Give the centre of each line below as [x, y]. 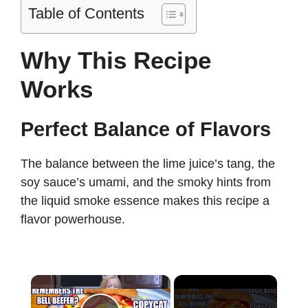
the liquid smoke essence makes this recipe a [145, 201]
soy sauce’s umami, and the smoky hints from [146, 182]
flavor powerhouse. [73, 219]
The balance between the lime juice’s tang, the [148, 164]
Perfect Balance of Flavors [146, 129]
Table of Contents [86, 13]
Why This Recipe [116, 60]
